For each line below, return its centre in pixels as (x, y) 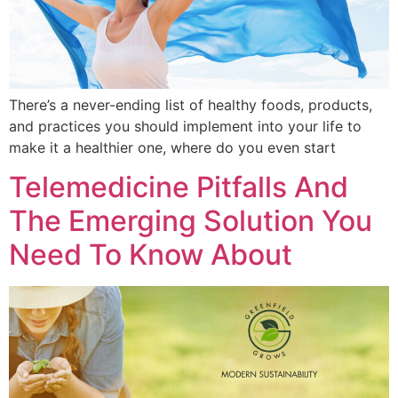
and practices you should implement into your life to (185, 126)
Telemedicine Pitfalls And (179, 187)
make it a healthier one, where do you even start (172, 147)
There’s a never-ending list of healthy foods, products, (191, 104)
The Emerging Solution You (191, 221)
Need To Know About (151, 255)
